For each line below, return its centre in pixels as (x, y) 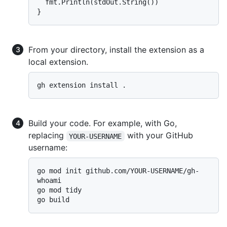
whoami (49, 181)
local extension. (58, 62)
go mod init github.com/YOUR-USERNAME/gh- (118, 171)
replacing (47, 136)
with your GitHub (160, 136)
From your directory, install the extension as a (116, 50)
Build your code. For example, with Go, (103, 123)
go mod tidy (59, 190)
